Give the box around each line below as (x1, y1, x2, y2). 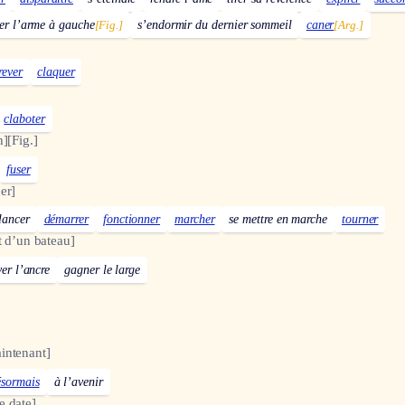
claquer (37, 64, 75, 79)
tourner (341, 212, 379, 227)
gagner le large (64, 263, 140, 278)
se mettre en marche (229, 212, 327, 227)
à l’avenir (53, 374, 103, 389)
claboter (4, 111, 45, 126)
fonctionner (102, 212, 161, 227)
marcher (174, 212, 215, 227)
